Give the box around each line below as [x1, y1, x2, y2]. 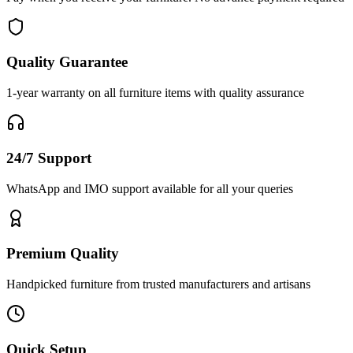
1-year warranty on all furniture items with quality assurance [6, 86, 304, 100]
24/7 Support [6, 149, 91, 166]
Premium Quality [6, 245, 119, 262]
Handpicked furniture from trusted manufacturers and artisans [6, 277, 310, 291]
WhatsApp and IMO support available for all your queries [6, 181, 293, 195]
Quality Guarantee [6, 54, 128, 71]
